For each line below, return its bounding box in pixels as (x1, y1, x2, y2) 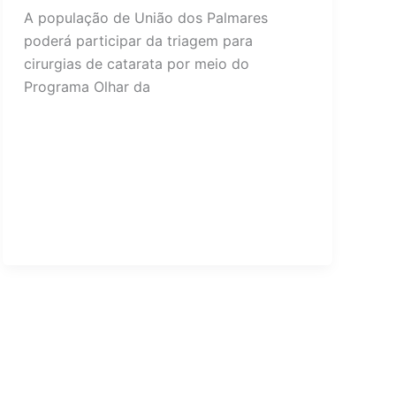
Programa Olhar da (23, 77, 150, 95)
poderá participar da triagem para (23, 31, 253, 49)
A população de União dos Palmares (23, 8, 268, 27)
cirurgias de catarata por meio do (23, 54, 249, 72)
